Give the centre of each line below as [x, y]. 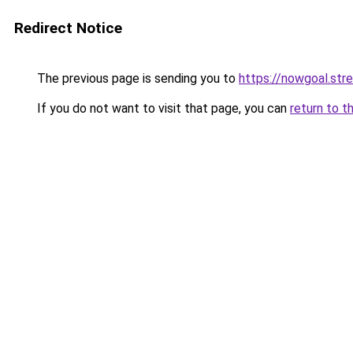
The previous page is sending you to [136, 78]
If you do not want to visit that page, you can [162, 108]
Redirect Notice [68, 28]
